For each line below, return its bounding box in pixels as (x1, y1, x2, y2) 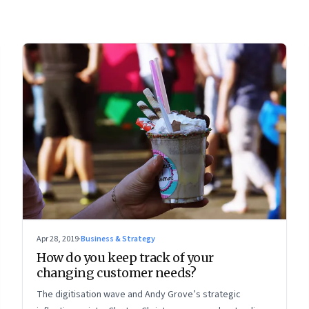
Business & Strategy (81, 232, 155, 245)
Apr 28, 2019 (37, 232, 79, 245)
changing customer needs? (37, 264, 197, 281)
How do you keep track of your (37, 249, 214, 266)
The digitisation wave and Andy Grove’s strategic (37, 287, 241, 301)
